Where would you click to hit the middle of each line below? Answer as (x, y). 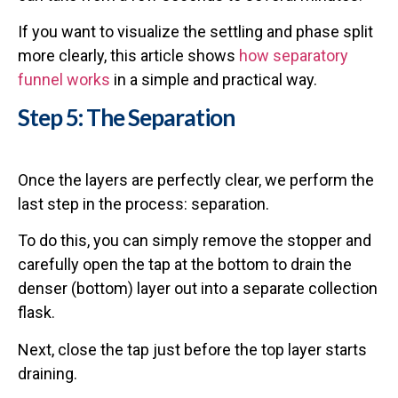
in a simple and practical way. (214, 80)
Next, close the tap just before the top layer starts (192, 349)
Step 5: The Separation (126, 117)
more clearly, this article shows (128, 56)
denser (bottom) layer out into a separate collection (198, 289)
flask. (36, 313)
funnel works (64, 80)
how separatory (294, 56)
